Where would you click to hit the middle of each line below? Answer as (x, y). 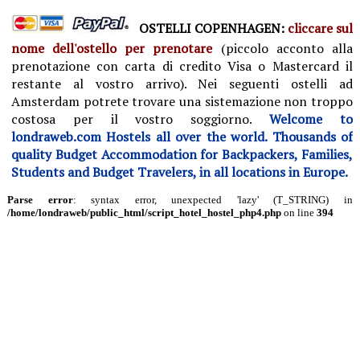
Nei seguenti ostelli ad (275, 84)
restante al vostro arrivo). (104, 84)
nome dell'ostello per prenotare (112, 48)
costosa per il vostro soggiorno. (140, 119)
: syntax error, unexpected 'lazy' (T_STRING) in (213, 200)
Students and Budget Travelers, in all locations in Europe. (179, 172)
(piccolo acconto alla (286, 48)
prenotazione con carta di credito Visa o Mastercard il (182, 66)
